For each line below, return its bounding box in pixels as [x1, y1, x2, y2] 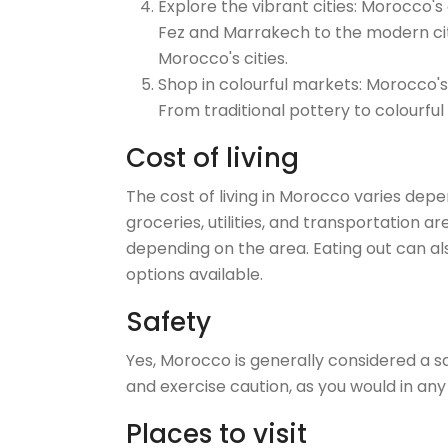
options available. [126, 263, 263, 286]
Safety [126, 304, 211, 340]
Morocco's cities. [158, 47, 288, 70]
